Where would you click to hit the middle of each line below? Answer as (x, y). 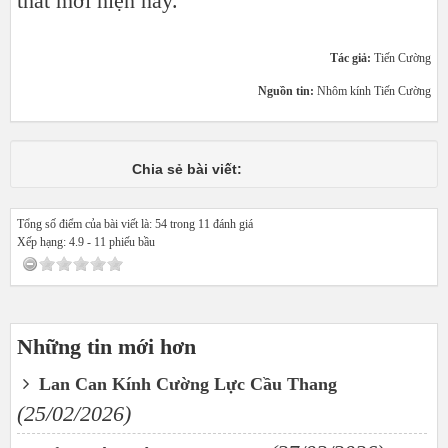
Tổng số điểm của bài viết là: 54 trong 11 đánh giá (135, 223)
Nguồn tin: (287, 90)
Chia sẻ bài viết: (189, 168)
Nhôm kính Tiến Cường (374, 90)
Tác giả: (352, 57)
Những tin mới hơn (106, 346)
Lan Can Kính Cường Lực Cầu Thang (185, 383)
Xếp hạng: (43, 241)
